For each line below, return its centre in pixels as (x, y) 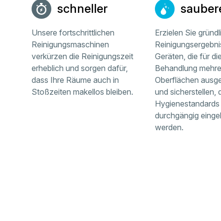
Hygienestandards (187, 104)
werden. (169, 127)
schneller (83, 9)
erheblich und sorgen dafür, (80, 68)
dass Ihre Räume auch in (75, 80)
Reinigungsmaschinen (71, 44)
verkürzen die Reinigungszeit (83, 56)
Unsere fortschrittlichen (73, 33)
